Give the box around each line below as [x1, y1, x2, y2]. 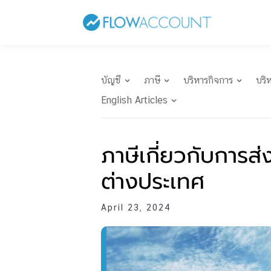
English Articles [101, 94, 168, 106]
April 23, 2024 [101, 203, 171, 212]
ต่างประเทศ [101, 165, 204, 198]
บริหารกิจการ [183, 74, 233, 86]
